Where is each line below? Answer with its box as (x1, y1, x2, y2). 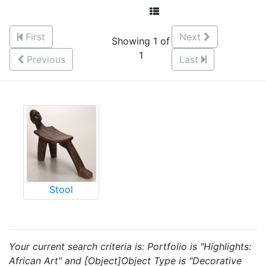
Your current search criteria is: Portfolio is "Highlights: (9, 240, 251, 252)
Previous (27, 53, 65, 65)
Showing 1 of (112, 35, 170, 47)
